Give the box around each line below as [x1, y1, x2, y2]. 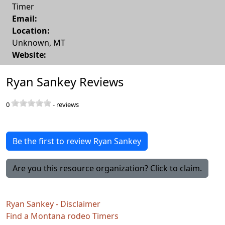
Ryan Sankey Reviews [6, 73, 124, 90]
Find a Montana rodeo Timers [6, 210, 119, 221]
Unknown [12, 37, 49, 48]
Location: [12, 25, 50, 36]
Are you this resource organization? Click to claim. [13, 162, 202, 174]
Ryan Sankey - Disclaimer [6, 198, 100, 209]
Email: [12, 13, 37, 24]
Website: [12, 49, 46, 60]
